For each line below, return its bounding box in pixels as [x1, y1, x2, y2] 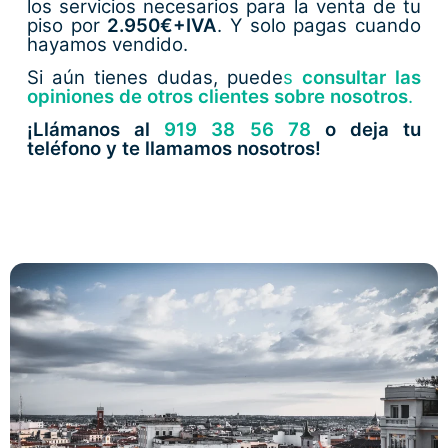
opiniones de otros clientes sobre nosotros [27, 85, 409, 109]
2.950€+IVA [107, 13, 218, 37]
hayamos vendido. [27, 32, 189, 56]
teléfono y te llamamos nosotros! [27, 137, 322, 161]
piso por [27, 13, 108, 37]
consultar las [301, 66, 421, 90]
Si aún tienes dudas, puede [27, 66, 283, 90]
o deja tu [310, 118, 421, 142]
